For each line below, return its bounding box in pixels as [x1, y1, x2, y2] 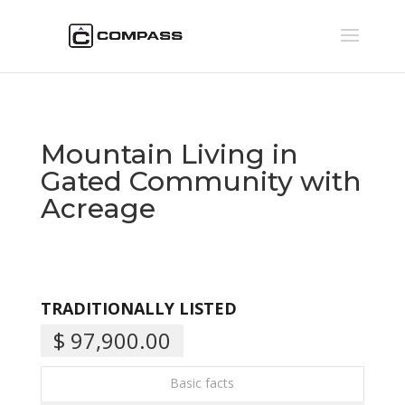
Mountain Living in [40, 137, 298, 172]
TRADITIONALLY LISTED [40, 297, 237, 319]
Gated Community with [40, 165, 362, 199]
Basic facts [170, 373, 235, 391]
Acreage [40, 192, 155, 226]
